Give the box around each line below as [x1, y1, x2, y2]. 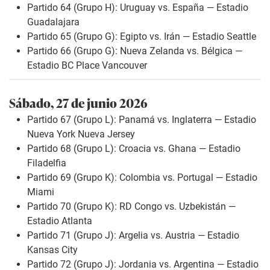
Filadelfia [27, 157, 66, 169]
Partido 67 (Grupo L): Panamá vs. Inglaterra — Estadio [27, 114, 256, 126]
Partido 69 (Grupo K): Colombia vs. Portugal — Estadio [27, 172, 257, 184]
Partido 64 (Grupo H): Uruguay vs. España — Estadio [27, 1, 248, 13]
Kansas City [27, 244, 78, 256]
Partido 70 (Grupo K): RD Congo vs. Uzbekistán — [27, 201, 236, 213]
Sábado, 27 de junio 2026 [9, 93, 148, 112]
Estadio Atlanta [27, 215, 92, 227]
